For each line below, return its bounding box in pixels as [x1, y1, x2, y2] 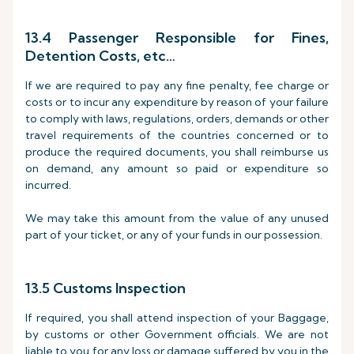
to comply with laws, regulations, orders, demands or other [25, 111, 329, 126]
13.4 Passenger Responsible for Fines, [25, 28, 329, 47]
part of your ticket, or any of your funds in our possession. [25, 228, 322, 242]
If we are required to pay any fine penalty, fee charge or [25, 78, 329, 92]
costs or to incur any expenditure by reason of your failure [25, 95, 329, 109]
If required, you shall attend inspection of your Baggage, [25, 311, 329, 325]
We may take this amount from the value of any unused [25, 211, 329, 225]
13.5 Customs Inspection [25, 279, 186, 297]
